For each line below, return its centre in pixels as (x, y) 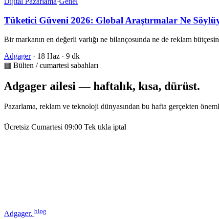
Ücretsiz (17, 127)
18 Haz (48, 56)
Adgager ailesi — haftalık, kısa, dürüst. (102, 86)
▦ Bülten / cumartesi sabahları (51, 65)
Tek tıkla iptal (105, 127)
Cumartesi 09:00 (57, 127)
